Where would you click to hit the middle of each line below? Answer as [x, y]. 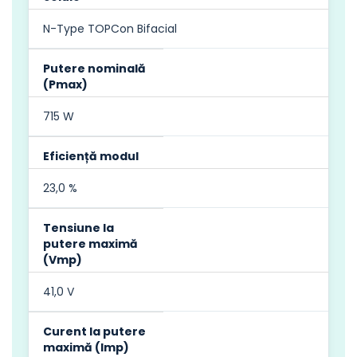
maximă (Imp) [86, 347]
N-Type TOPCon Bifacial [110, 28]
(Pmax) [65, 84]
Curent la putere [94, 331]
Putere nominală [94, 68]
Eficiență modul [91, 156]
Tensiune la [78, 228]
